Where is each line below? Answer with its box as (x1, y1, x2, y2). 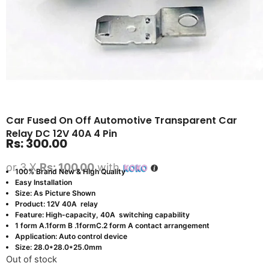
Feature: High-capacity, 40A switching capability (15, 210, 190, 219)
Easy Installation (15, 177, 72, 187)
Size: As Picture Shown (15, 188, 95, 198)
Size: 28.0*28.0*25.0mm (15, 242, 102, 252)
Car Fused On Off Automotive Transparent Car (6, 113, 237, 128)
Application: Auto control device (15, 231, 127, 241)
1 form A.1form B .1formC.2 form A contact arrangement (15, 220, 210, 230)
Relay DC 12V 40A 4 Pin (6, 127, 117, 141)
